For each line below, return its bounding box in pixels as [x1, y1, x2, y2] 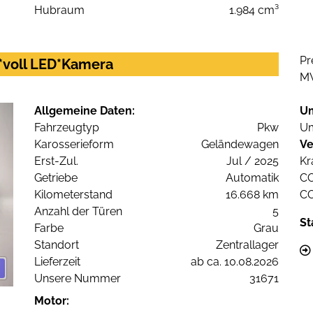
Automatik [226, 171, 279, 185]
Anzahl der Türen [34, 205, 122, 219]
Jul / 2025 [226, 154, 279, 168]
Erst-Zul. [34, 154, 78, 168]
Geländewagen [201, 138, 279, 152]
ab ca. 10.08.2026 [191, 255, 279, 269]
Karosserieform [34, 138, 114, 152]
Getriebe [34, 171, 78, 185]
